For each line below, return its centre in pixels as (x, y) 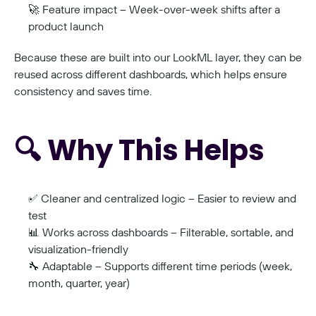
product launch (66, 26)
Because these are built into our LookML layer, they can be (158, 57)
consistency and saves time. (83, 91)
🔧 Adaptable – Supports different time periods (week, (160, 266)
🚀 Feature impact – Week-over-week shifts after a (154, 9)
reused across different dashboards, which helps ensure (151, 74)
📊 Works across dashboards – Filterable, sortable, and (161, 232)
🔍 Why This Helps (139, 150)
